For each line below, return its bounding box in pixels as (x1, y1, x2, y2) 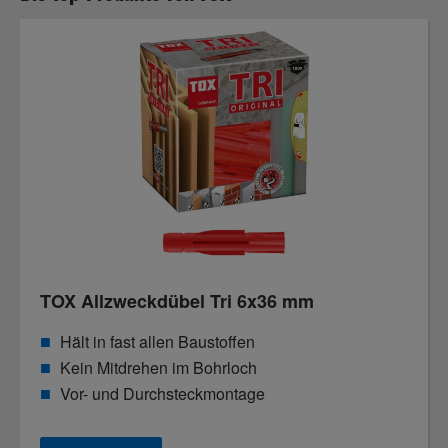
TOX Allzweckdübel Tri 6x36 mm (40, 288, 314, 314)
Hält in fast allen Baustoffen (60, 330, 255, 353)
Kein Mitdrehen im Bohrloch (60, 356, 257, 379)
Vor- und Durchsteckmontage (60, 382, 265, 405)
